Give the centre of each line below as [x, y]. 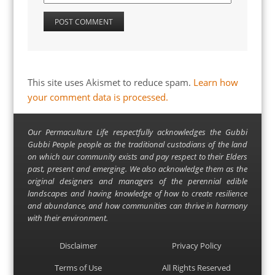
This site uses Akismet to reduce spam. [110, 82]
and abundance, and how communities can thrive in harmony [137, 206]
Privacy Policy [196, 246]
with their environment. [68, 218]
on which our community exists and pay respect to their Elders [137, 157]
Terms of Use [79, 268]
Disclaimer [79, 246]
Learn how [215, 82]
